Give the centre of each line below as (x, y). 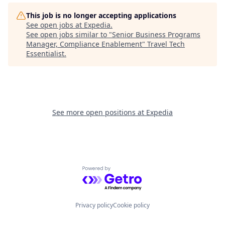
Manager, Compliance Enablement (84, 44)
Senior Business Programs (156, 34)
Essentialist (45, 53)
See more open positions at (99, 112)
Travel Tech (166, 44)
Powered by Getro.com (126, 172)
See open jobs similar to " (69, 34)
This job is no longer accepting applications (101, 15)
